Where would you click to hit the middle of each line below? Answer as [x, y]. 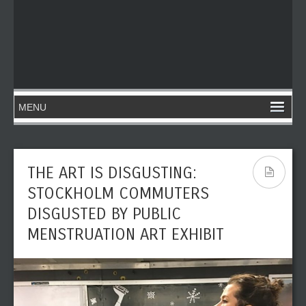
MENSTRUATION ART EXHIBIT [126, 234]
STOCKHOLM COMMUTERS [118, 193]
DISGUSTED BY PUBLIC [104, 214]
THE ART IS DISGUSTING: [112, 173]
